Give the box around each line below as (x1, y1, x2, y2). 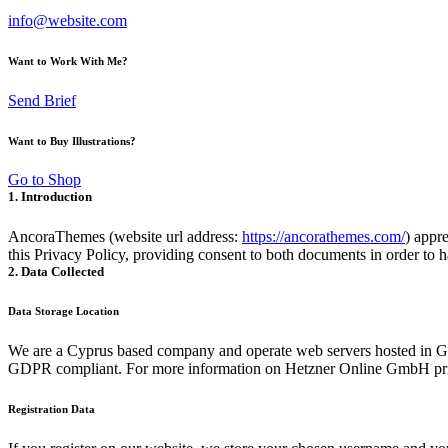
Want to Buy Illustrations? (8, 134, 136, 147)
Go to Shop (8, 171, 81, 189)
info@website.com (8, 11, 127, 29)
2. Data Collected (8, 263, 104, 279)
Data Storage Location (8, 304, 119, 317)
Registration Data (8, 402, 95, 415)
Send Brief (8, 91, 76, 109)
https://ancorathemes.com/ (242, 227, 405, 245)
